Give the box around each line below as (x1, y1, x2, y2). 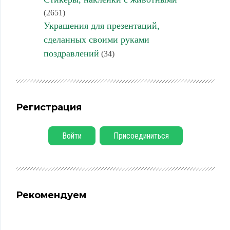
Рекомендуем (16, 189, 86, 201)
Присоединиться (113, 131, 169, 141)
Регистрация (16, 102, 82, 113)
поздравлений (43, 48, 99, 59)
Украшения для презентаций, (43, 21, 160, 31)
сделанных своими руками (43, 34, 149, 45)
